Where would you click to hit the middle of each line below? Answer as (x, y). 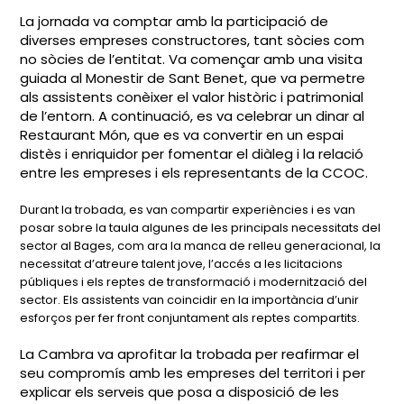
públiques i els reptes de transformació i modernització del (194, 282)
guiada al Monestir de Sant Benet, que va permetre (193, 78)
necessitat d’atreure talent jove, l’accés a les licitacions (182, 264)
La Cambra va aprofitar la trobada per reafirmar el (190, 354)
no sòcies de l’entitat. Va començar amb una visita (192, 59)
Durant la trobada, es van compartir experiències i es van (188, 210)
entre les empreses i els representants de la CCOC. (194, 173)
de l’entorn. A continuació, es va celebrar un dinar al (193, 116)
